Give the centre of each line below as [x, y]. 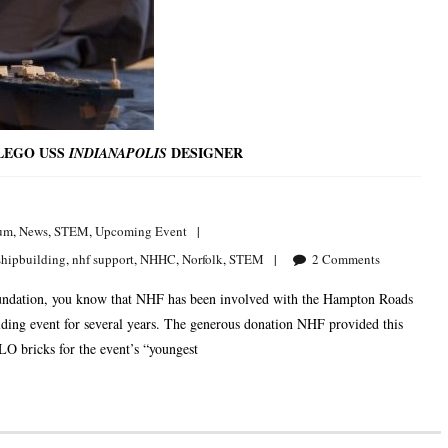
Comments [351, 259]
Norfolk [202, 259]
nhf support [103, 259]
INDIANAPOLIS [118, 153]
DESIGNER [205, 153]
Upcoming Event [141, 231]
